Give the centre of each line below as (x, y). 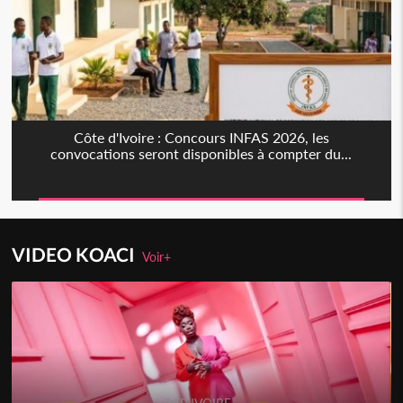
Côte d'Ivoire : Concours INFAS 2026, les (201, 137)
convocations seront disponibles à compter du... (201, 153)
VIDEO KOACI (77, 254)
